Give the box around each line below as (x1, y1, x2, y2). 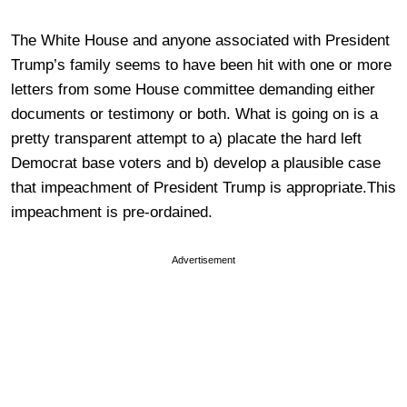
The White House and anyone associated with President (11, 31, 390, 49)
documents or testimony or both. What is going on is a (11, 104, 378, 123)
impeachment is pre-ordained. (11, 203, 213, 221)
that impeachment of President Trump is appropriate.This (11, 178, 396, 196)
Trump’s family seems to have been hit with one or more (11, 55, 392, 74)
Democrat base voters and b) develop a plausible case (11, 154, 381, 172)
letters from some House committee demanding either (11, 80, 375, 98)
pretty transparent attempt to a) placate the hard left (11, 129, 362, 147)
